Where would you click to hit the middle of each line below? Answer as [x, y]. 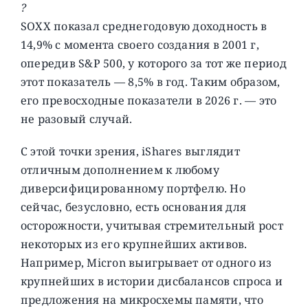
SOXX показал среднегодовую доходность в [144, 26]
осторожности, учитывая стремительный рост [152, 225]
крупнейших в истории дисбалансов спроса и [151, 281]
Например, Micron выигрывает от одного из [146, 262]
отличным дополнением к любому [120, 169]
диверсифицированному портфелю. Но [133, 188]
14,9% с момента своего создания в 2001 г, [140, 44]
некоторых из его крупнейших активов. [134, 244]
